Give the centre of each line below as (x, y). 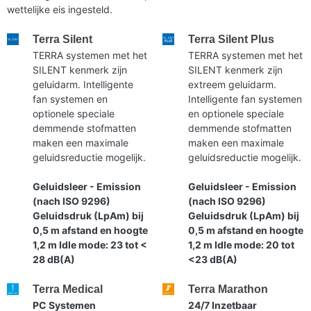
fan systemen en (70, 99)
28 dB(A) (54, 259)
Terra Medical (68, 289)
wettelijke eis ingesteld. (60, 9)
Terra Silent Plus (232, 39)
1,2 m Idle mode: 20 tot (242, 244)
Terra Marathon (228, 289)
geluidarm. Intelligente (83, 84)
